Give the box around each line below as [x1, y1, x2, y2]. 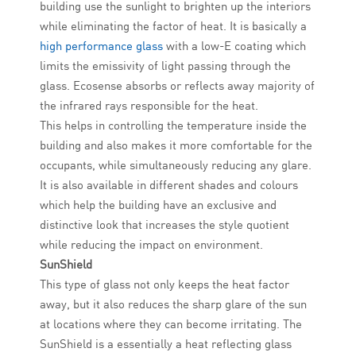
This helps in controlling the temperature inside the [40, 118, 307, 133]
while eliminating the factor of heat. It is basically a [40, 18, 307, 34]
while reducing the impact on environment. [40, 237, 263, 253]
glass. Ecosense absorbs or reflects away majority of [40, 78, 315, 94]
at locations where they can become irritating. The [40, 316, 302, 332]
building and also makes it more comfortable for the [40, 137, 312, 153]
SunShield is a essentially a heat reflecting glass [40, 336, 292, 352]
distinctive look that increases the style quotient [40, 217, 289, 233]
